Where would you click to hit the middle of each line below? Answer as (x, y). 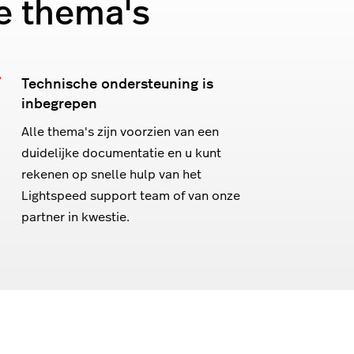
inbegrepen (59, 102)
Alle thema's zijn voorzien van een (120, 130)
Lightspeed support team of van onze (131, 194)
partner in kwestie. (75, 216)
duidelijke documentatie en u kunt (121, 152)
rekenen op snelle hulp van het (111, 173)
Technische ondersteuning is (117, 82)
